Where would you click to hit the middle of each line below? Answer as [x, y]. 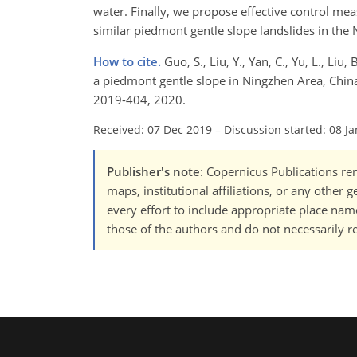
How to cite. [129, 62]
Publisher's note [153, 172]
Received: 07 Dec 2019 [153, 130]
